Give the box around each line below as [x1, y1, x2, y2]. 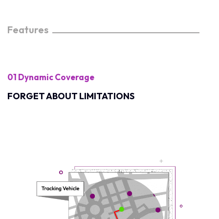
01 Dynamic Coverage [7, 72, 94, 83]
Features [7, 23, 48, 36]
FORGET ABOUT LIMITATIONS [7, 90, 134, 102]
